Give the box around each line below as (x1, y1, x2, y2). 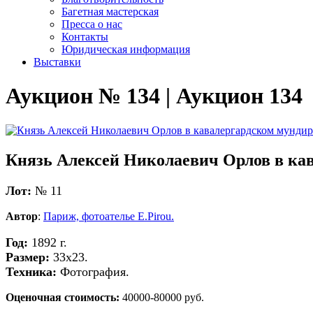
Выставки (34, 56, 81, 68)
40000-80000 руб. (122, 291, 204, 304)
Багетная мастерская (61, 6, 159, 17)
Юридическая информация (61, 43, 190, 55)
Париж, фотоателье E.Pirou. (43, 210, 174, 223)
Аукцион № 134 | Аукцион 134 (6, 83, 303, 109)
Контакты (61, 31, 108, 43)
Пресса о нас (61, 18, 122, 30)
